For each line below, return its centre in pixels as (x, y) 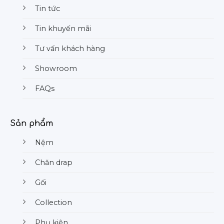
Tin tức (47, 8)
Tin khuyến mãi (63, 28)
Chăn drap (54, 163)
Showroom (56, 68)
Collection (53, 203)
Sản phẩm (31, 124)
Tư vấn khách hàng (70, 48)
